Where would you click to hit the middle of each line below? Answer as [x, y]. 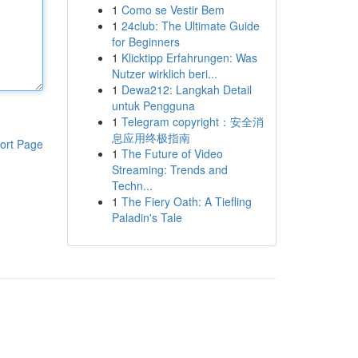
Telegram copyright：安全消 [192, 121]
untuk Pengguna [153, 105]
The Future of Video [172, 153]
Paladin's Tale [147, 217]
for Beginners [145, 42]
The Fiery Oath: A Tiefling [186, 201]
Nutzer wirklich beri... [164, 74]
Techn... [132, 185]
